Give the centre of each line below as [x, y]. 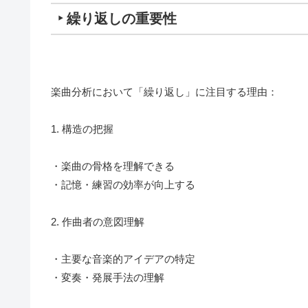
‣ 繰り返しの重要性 [117, 19]
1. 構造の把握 [82, 129]
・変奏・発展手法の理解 [108, 278]
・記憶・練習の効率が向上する [123, 185]
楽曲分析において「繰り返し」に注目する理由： [164, 92]
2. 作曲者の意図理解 [98, 222]
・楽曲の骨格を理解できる [113, 166]
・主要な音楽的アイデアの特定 [123, 259]
